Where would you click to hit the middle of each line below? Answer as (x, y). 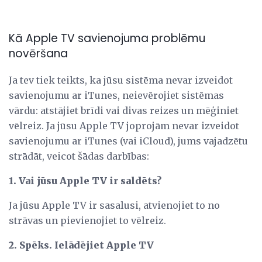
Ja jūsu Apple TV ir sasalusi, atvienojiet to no (114, 206)
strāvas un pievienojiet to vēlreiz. (87, 221)
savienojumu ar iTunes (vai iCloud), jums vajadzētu (128, 141)
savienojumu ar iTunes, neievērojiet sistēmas (116, 96)
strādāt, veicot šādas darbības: (79, 156)
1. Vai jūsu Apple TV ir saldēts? (85, 181)
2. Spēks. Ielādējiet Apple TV (81, 245)
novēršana (38, 54)
